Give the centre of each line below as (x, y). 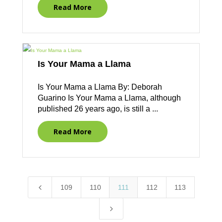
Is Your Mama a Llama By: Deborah (100, 87)
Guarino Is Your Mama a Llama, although (109, 98)
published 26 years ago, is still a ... (98, 109)
